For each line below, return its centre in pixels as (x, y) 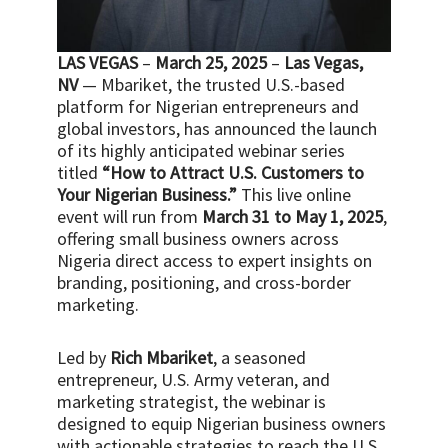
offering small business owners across (198, 238)
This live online (294, 194)
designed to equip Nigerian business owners (222, 424)
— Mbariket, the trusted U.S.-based (212, 84)
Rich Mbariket (162, 358)
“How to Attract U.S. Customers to (233, 172)
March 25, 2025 (211, 62)
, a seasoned (260, 358)
